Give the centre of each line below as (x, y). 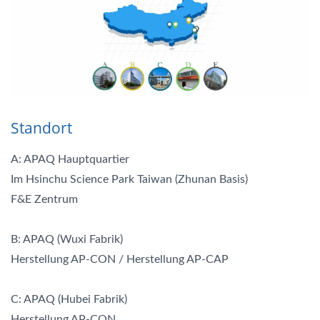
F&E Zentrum (44, 199)
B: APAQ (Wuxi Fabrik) (67, 239)
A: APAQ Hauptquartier (70, 159)
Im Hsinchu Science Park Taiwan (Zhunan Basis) (129, 179)
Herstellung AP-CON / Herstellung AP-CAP (120, 259)
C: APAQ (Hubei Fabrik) (69, 299)
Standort (41, 127)
